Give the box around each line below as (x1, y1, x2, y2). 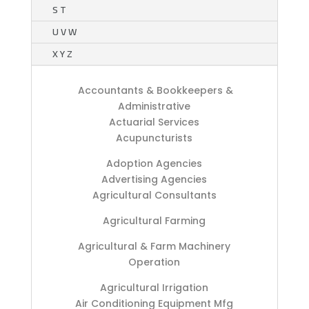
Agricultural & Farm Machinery (78, 239, 231, 254)
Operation (128, 255, 181, 270)
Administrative (118, 99, 191, 114)
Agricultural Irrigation (100, 281, 209, 295)
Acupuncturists (116, 131, 193, 146)
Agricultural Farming (103, 214, 206, 228)
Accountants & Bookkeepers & (78, 83, 234, 98)
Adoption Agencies (106, 157, 203, 171)
